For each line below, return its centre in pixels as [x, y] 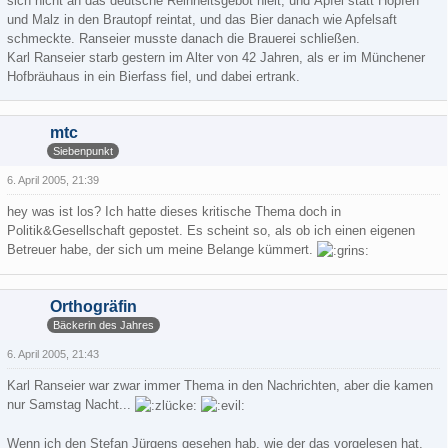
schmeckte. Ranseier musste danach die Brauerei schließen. [183, 38]
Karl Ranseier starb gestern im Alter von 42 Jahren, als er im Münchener [216, 57]
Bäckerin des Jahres [103, 324]
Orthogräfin [93, 307]
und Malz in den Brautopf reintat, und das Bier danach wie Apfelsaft [202, 19]
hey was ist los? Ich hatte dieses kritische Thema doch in [174, 211]
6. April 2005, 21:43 [53, 354]
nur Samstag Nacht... [71, 405]
